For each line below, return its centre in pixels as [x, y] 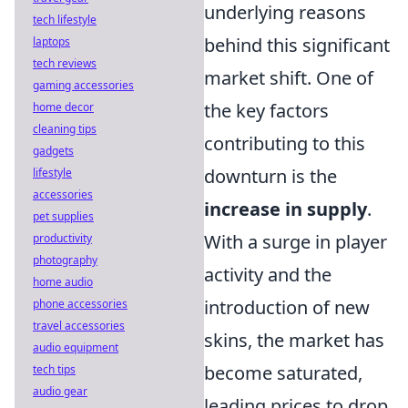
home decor [63, 107]
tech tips [54, 369]
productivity [62, 238]
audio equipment [76, 347]
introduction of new [287, 307]
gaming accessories [83, 85]
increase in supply [286, 209]
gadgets [53, 151]
